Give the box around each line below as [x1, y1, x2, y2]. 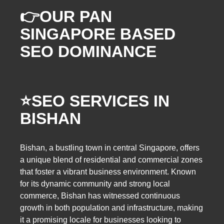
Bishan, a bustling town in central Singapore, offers [20, 143, 199, 152]
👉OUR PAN [20, 7, 112, 25]
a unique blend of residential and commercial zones [20, 155, 202, 164]
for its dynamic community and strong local [20, 179, 170, 188]
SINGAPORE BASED [20, 24, 175, 43]
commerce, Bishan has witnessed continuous [20, 191, 180, 200]
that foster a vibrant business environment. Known [20, 167, 196, 176]
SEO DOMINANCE [20, 42, 156, 60]
